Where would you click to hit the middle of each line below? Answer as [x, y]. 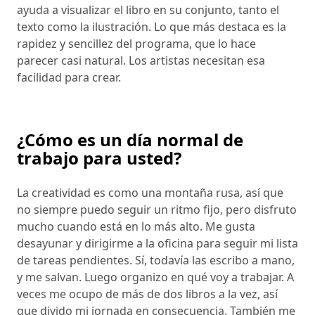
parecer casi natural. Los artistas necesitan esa [141, 61]
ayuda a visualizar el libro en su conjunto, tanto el [148, 10]
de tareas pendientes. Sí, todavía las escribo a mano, [156, 261]
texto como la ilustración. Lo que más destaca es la [152, 27]
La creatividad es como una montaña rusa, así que [150, 193]
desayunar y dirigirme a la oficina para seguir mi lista [157, 244]
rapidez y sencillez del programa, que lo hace [136, 44]
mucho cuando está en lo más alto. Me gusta [136, 227]
